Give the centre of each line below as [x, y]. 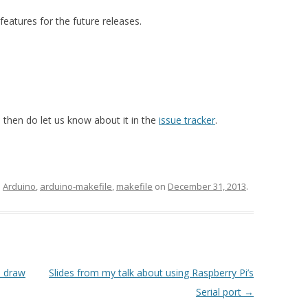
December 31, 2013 [207, 186]
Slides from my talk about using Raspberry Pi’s [151, 273]
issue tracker [187, 120]
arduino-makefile [76, 186]
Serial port [220, 292]
